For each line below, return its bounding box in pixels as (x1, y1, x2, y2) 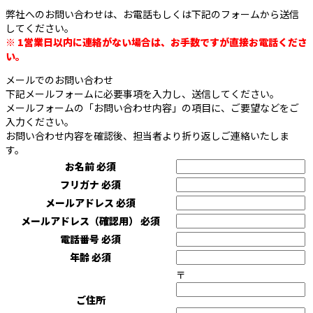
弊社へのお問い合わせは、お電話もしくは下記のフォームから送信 (6, 7, 299, 22)
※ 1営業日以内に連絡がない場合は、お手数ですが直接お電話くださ (6, 35, 307, 50)
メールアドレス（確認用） (21, 214, 140, 228)
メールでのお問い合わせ (6, 73, 113, 87)
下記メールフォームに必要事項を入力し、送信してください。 (6, 87, 279, 101)
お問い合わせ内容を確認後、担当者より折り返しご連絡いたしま (6, 129, 289, 143)
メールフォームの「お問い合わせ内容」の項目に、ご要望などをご (6, 101, 299, 115)
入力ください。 (6, 115, 74, 129)
